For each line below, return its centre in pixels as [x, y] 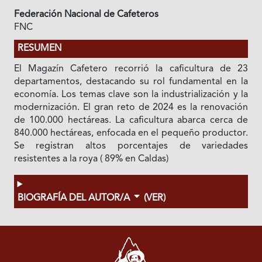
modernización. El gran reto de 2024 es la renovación [131, 108]
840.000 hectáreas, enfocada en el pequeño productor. [131, 133]
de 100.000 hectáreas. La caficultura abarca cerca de [131, 120]
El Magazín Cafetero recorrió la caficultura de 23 [131, 69]
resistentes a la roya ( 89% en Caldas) [91, 159]
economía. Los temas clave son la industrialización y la [131, 95]
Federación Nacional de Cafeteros [86, 15]
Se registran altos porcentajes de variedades [131, 146]
